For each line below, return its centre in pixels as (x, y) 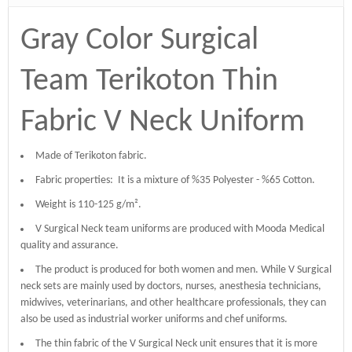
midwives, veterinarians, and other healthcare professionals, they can (173, 302)
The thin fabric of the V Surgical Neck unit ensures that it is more (176, 343)
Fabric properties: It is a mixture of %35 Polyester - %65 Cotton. (176, 180)
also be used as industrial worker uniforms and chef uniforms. (154, 319)
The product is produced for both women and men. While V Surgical (183, 269)
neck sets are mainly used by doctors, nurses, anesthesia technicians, (171, 286)
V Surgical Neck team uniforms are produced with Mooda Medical (180, 229)
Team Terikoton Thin (149, 81)
